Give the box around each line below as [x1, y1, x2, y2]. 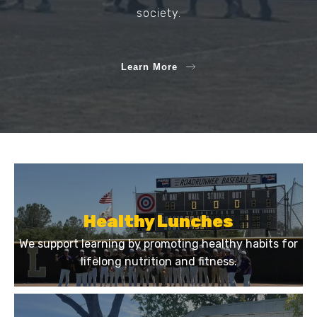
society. [136, 6, 181, 21]
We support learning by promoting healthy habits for [19, 236, 298, 250]
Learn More [121, 61, 178, 72]
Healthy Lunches [83, 211, 234, 231]
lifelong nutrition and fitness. [80, 254, 237, 268]
